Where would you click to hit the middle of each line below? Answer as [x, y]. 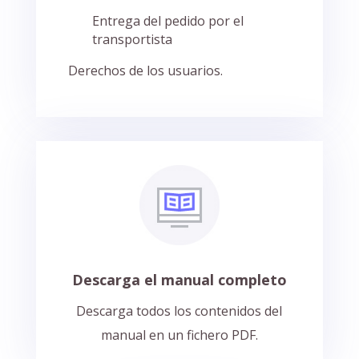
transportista [132, 40]
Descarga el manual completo [179, 280]
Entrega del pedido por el [167, 21]
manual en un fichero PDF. [179, 335]
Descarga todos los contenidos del [179, 311]
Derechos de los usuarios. [145, 71]
